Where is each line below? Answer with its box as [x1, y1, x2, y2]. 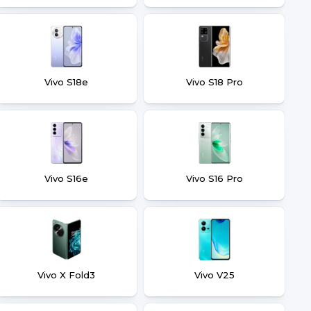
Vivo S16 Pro [185, 173, 243, 184]
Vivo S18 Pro [185, 76, 243, 87]
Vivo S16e [44, 173, 88, 184]
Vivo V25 [194, 269, 235, 280]
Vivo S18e [44, 76, 88, 87]
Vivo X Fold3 [37, 269, 95, 280]
